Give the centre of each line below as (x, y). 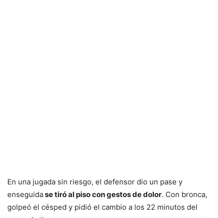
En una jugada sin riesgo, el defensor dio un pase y (95, 182)
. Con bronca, (184, 194)
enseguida (25, 194)
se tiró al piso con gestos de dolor (102, 194)
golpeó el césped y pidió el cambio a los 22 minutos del (102, 207)
